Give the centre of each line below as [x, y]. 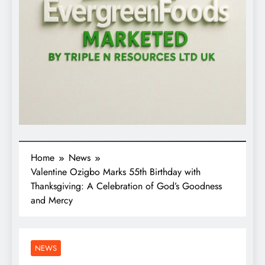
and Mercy [52, 201]
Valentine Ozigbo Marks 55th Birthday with [116, 172]
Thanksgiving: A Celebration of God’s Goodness [126, 186]
